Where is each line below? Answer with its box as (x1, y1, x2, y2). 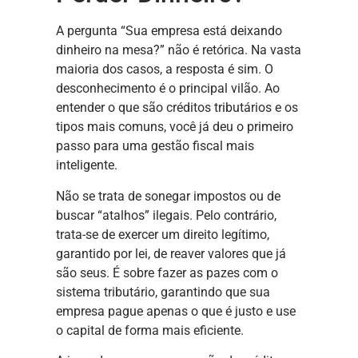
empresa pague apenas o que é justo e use (56, 303, 296, 319)
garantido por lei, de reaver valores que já (56, 245, 286, 261)
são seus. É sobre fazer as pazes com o (56, 265, 278, 280)
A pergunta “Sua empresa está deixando (56, 23, 282, 39)
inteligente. (56, 157, 117, 173)
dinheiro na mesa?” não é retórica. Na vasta (56, 42, 301, 58)
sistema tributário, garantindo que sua (56, 284, 270, 300)
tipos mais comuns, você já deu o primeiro (56, 119, 293, 135)
